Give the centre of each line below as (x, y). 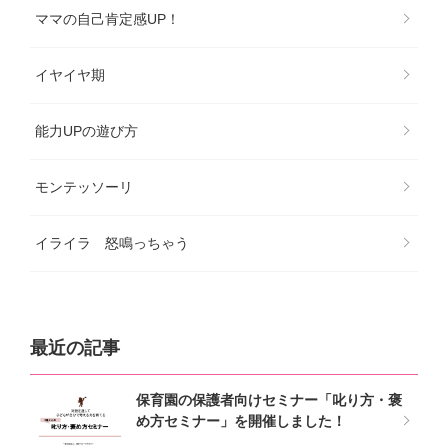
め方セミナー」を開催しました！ (240, 420)
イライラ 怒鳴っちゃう (112, 242)
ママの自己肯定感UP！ (107, 18)
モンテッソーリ (84, 186)
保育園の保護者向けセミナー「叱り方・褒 (268, 399)
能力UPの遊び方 (86, 130)
